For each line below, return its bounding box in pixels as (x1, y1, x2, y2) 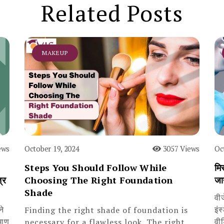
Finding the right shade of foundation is (24, 204, 188, 215)
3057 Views (160, 143, 199, 153)
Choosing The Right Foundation (24, 173, 173, 186)
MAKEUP (42, 48, 68, 56)
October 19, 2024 (24, 143, 79, 153)
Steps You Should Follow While (24, 161, 167, 173)
